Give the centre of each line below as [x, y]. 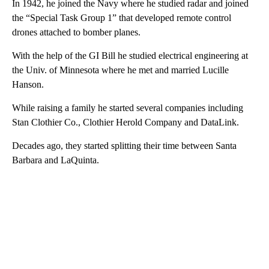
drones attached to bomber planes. [76, 32]
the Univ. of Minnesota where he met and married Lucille [120, 70]
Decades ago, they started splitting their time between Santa [124, 145]
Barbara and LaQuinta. [56, 160]
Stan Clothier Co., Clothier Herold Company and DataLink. [125, 122]
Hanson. [28, 84]
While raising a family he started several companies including [128, 107]
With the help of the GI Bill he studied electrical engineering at [130, 55]
